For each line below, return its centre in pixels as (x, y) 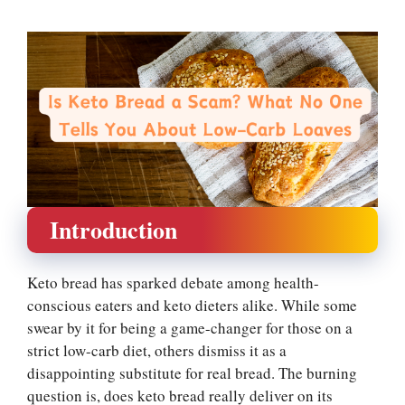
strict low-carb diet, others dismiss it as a (157, 350)
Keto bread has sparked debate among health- (173, 282)
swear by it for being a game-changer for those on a (190, 327)
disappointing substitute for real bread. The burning (192, 372)
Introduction (113, 229)
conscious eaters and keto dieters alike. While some (192, 305)
